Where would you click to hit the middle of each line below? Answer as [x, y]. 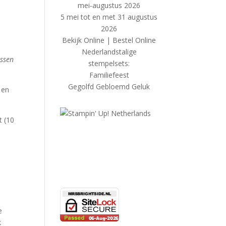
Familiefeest [109, 75]
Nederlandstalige [109, 52]
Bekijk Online [83, 40]
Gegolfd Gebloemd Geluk [109, 87]
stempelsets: [109, 63]
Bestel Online [134, 40]
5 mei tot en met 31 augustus [109, 17]
